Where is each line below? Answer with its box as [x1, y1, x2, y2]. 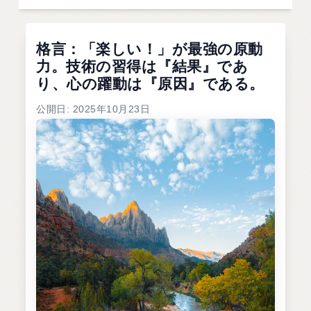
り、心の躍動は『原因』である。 [36, 75, 264, 92]
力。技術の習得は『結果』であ [36, 58, 249, 74]
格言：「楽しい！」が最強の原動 [36, 40, 263, 57]
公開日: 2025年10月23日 [36, 103, 151, 115]
